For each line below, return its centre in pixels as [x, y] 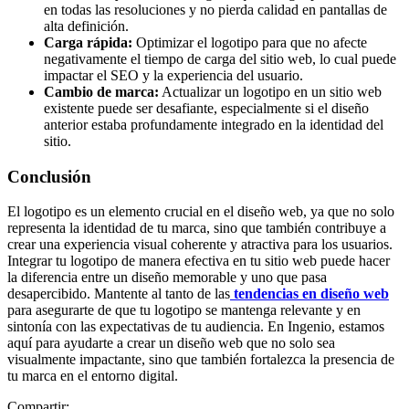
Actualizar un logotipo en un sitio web [270, 91]
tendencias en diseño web [311, 294]
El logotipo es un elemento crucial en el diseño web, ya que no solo [201, 212]
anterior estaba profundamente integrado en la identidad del [214, 124]
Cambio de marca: [101, 91]
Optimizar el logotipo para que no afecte [250, 42]
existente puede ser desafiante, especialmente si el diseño [206, 108]
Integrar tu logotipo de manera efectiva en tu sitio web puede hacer [199, 261]
